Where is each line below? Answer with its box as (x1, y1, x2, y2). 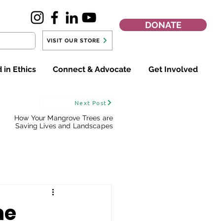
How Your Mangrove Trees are (14, 114, 113, 122)
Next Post (74, 99, 107, 107)
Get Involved (148, 65, 198, 74)
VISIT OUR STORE (46, 37, 101, 44)
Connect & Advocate (53, 65, 132, 74)
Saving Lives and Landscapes (15, 122, 113, 130)
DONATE (145, 20, 182, 30)
